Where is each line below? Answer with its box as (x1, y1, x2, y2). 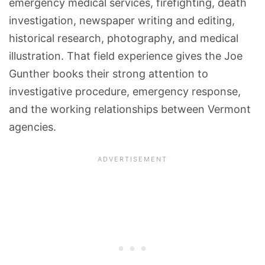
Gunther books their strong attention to (9, 67, 208, 80)
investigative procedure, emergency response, (9, 85, 241, 98)
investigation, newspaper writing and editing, (9, 14, 235, 27)
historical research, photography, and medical (9, 32, 238, 45)
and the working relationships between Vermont (9, 103, 251, 116)
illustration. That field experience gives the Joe (9, 50, 243, 63)
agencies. (9, 121, 56, 134)
